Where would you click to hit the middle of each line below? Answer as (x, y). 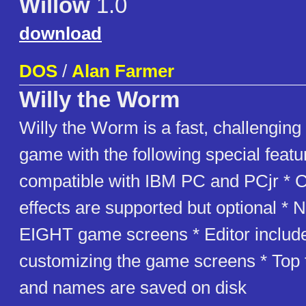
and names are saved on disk (133, 288)
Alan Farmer (123, 71)
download (60, 34)
